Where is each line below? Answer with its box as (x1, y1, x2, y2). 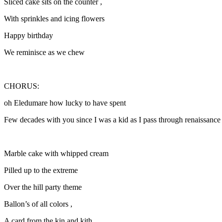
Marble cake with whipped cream (4, 149, 111, 158)
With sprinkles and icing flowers (4, 14, 107, 23)
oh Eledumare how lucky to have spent (4, 98, 128, 107)
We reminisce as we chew (4, 48, 87, 56)
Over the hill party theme (4, 182, 84, 191)
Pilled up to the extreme (4, 166, 80, 174)
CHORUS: (4, 81, 39, 90)
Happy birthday (4, 31, 55, 40)
